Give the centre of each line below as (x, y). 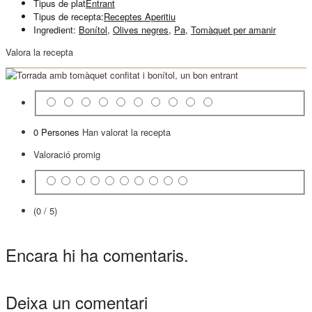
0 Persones (58, 132)
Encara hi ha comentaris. (97, 255)
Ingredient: (56, 29)
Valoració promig (67, 154)
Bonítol (93, 29)
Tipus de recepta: (69, 16)
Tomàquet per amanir (233, 29)
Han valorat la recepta (126, 132)
